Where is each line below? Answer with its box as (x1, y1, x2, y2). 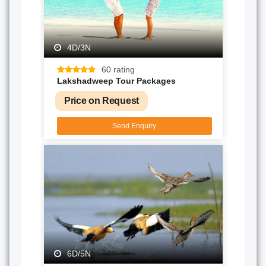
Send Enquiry (112, 121, 156, 130)
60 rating (101, 64, 135, 74)
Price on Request (64, 95, 139, 106)
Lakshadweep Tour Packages (56, 75, 176, 85)
